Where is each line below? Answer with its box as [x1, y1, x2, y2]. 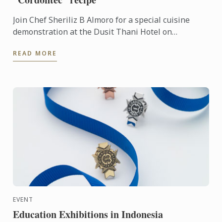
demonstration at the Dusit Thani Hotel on [13, 26, 172, 37]
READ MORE [13, 49, 57, 57]
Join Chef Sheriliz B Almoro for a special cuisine [13, 14, 190, 25]
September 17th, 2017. [13, 38, 97, 49]
